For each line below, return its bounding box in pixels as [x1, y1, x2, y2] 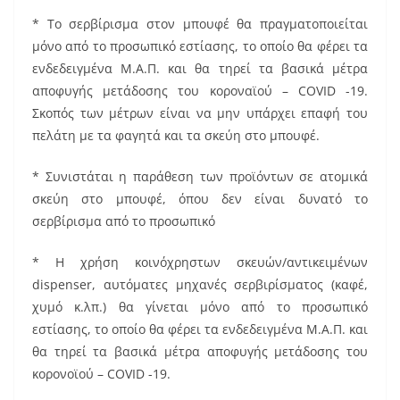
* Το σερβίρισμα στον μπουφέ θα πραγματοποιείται [32, 14, 368, 32]
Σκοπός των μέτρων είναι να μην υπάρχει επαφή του [32, 104, 368, 121]
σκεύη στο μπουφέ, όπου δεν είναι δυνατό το [32, 189, 368, 207]
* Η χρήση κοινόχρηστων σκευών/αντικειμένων [32, 253, 368, 271]
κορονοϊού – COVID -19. [32, 364, 171, 382]
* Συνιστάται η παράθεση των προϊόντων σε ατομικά [32, 167, 368, 185]
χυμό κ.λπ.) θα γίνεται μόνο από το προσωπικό [32, 297, 368, 315]
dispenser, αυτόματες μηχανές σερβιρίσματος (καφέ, [32, 275, 368, 293]
